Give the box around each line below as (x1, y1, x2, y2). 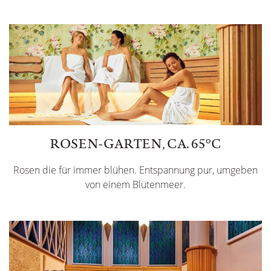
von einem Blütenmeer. (85, 178, 186, 192)
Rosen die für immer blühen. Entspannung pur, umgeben (13, 163, 258, 177)
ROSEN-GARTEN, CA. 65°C (50, 134, 221, 153)
